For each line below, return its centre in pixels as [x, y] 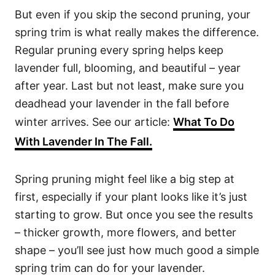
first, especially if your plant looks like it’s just [131, 197]
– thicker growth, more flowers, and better [126, 233]
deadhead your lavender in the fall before [122, 104]
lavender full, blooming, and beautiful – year [128, 68]
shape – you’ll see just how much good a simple [137, 250]
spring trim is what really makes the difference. [137, 33]
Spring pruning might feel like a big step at [125, 179]
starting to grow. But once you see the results [134, 215]
